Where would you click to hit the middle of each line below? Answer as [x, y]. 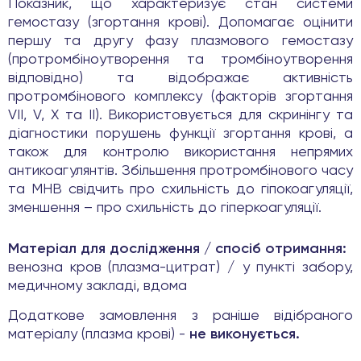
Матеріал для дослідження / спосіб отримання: [179, 249]
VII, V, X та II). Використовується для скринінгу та [180, 115]
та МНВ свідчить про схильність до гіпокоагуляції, [180, 189]
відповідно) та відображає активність [180, 78]
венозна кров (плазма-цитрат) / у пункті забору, [180, 268]
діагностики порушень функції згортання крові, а [180, 134]
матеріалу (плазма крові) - [99, 335]
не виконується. [245, 335]
